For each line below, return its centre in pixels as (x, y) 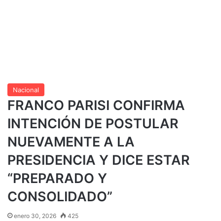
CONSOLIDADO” (60, 196)
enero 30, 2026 (35, 216)
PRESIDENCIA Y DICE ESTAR (99, 160)
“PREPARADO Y (57, 178)
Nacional (26, 90)
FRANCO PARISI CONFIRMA (96, 105)
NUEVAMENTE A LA (71, 142)
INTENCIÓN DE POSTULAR (93, 123)
